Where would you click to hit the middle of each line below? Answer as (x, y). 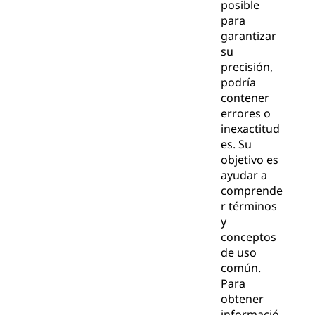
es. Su (236, 144)
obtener (242, 299)
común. (240, 268)
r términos (249, 206)
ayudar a (244, 175)
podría (238, 83)
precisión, (246, 67)
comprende (251, 191)
